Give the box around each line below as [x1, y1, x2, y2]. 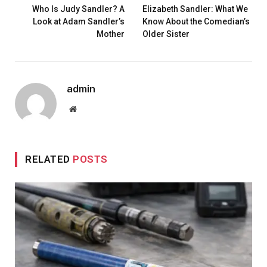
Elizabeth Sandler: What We [142, 4, 248, 14]
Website [76, 104, 103, 113]
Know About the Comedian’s [142, 17, 250, 27]
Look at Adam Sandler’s [33, 17, 125, 27]
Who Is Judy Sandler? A [32, 4, 125, 14]
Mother [97, 29, 125, 39]
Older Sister [142, 29, 190, 39]
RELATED [25, 153, 73, 166]
